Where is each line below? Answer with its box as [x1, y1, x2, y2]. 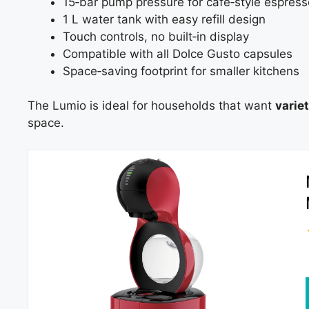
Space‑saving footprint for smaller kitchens [63, 63, 299, 78]
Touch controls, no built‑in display [63, 29, 249, 43]
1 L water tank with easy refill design [63, 12, 266, 26]
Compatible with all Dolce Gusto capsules [63, 46, 292, 61]
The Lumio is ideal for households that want [28, 99, 275, 112]
